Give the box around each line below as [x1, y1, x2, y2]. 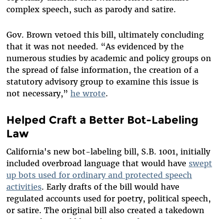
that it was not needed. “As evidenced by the [6, 42, 184, 52]
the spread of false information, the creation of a [6, 65, 198, 75]
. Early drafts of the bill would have [41, 182, 179, 192]
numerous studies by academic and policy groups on [6, 53, 211, 64]
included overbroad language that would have [6, 158, 189, 169]
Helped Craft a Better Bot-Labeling [6, 113, 198, 127]
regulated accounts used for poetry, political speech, [6, 194, 211, 204]
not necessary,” [6, 88, 70, 99]
